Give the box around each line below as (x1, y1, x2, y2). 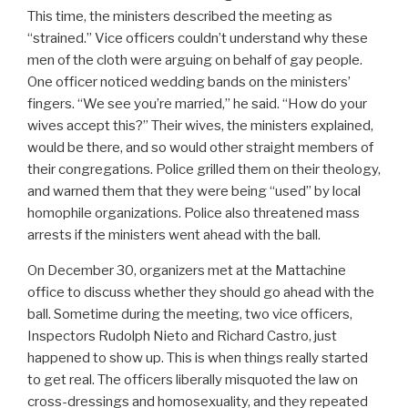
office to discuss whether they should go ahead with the (27, 284, 374, 301)
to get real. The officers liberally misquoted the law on (27, 372, 358, 389)
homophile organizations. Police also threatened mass (27, 205, 360, 222)
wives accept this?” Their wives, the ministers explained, (27, 117, 373, 135)
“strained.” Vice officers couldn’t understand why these (27, 30, 368, 47)
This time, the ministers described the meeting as (27, 8, 332, 25)
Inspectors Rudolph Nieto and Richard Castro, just (27, 328, 337, 345)
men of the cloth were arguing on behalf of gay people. (27, 52, 362, 69)
